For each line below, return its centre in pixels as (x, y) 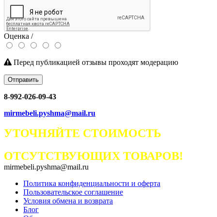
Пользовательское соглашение (73, 192)
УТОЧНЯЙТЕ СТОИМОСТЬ (83, 133)
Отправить (23, 79)
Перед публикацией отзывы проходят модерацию (95, 62)
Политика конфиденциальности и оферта (92, 184)
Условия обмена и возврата (68, 201)
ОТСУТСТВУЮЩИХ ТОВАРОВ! (93, 156)
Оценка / (18, 36)
